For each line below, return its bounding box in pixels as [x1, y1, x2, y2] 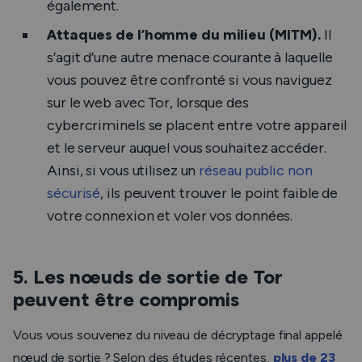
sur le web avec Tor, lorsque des [47, 94, 249, 112]
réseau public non [199, 162, 313, 179]
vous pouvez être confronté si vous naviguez [47, 71, 332, 89]
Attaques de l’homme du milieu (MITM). [47, 26, 325, 44]
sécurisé [47, 184, 101, 202]
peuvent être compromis [13, 288, 239, 311]
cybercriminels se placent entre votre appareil [47, 116, 347, 134]
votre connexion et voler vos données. [47, 207, 293, 225]
